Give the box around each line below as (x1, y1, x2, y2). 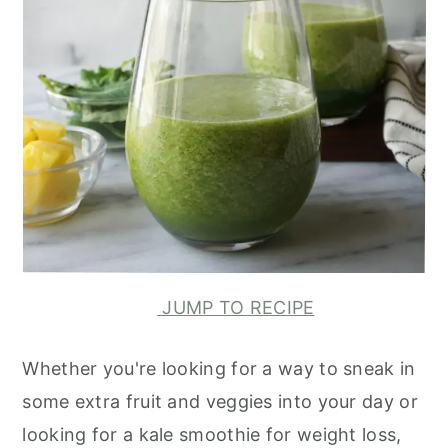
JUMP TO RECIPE (156, 296, 315, 318)
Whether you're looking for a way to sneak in (22, 358, 416, 379)
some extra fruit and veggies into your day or (22, 391, 418, 412)
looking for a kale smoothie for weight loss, (22, 424, 402, 445)
